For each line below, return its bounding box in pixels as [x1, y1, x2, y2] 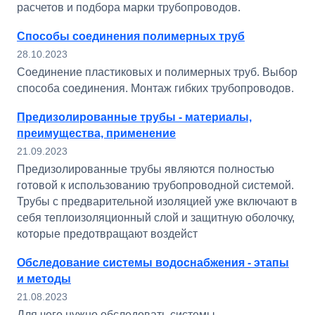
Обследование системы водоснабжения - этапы [17, 257, 289, 269]
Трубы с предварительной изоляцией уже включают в [17, 195, 297, 207]
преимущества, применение [17, 127, 176, 139]
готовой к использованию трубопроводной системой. [17, 179, 294, 191]
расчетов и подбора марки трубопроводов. [17, 1, 240, 13]
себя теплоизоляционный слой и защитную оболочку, [17, 212, 295, 224]
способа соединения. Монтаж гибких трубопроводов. [17, 82, 294, 94]
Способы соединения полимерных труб [17, 30, 245, 42]
